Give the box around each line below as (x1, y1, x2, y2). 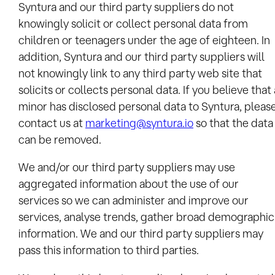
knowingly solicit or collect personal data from (18, 17, 248, 29)
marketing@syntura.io (85, 116, 193, 129)
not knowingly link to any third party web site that (18, 66, 262, 79)
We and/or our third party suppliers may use (18, 161, 235, 174)
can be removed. (18, 133, 101, 145)
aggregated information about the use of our (18, 177, 239, 190)
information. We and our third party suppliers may (18, 227, 263, 240)
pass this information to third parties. (18, 244, 199, 257)
